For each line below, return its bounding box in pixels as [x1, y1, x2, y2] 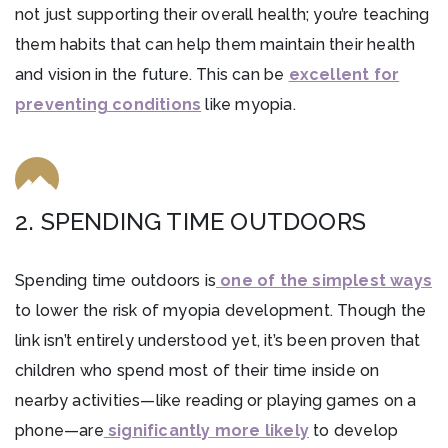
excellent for [288, 65, 400, 85]
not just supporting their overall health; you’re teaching [15, 5, 430, 25]
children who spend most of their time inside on [15, 361, 380, 381]
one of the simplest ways [216, 271, 432, 291]
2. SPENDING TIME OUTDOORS [15, 207, 366, 237]
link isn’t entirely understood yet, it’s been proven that [15, 331, 421, 351]
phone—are [15, 421, 104, 441]
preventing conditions [15, 95, 202, 115]
